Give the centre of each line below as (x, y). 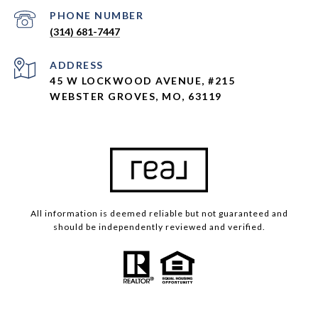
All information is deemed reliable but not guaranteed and (159, 214)
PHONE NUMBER (97, 16)
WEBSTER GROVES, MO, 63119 (136, 97)
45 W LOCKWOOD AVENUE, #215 (142, 81)
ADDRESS (77, 65)
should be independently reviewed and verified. (159, 227)
